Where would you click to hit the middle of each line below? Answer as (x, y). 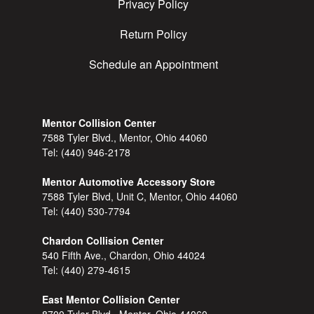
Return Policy (153, 34)
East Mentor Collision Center (111, 299)
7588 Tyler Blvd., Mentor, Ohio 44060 (125, 137)
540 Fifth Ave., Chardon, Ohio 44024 (124, 255)
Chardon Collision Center (103, 240)
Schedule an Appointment (153, 64)
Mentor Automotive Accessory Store (129, 181)
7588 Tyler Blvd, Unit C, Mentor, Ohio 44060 (140, 196)
